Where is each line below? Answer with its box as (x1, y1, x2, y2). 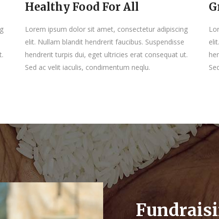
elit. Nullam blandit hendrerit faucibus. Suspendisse (24, 37, 184, 47)
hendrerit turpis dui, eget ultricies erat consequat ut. (24, 50, 188, 60)
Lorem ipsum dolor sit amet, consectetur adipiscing (24, 24, 188, 34)
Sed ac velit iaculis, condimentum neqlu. (24, 63, 150, 72)
